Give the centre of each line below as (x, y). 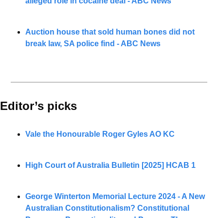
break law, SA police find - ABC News (93, 43)
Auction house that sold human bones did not (110, 32)
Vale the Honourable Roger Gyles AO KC (100, 134)
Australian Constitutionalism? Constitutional (107, 208)
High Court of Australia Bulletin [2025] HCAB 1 (110, 165)
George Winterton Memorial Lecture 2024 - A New (115, 196)
